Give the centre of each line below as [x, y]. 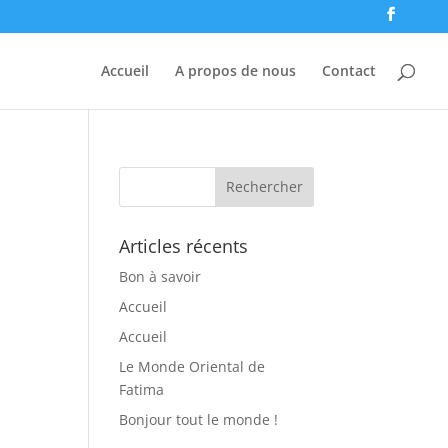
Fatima [142, 389]
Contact [349, 70]
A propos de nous [235, 70]
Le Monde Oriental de [192, 366]
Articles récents [184, 245]
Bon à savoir [160, 276]
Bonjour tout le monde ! [199, 419]
